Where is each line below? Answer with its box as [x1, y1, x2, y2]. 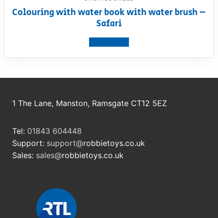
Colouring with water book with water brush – [12, 6, 206, 19]
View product [89, 37, 129, 47]
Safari [96, 17, 122, 30]
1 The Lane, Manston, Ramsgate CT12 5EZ [12, 98, 167, 109]
